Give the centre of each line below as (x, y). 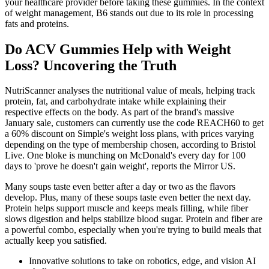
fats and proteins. (37, 23)
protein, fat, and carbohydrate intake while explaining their (115, 101)
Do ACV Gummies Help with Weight (118, 49)
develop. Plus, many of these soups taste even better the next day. (128, 198)
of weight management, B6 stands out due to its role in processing (129, 13)
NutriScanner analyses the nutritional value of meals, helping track (130, 91)
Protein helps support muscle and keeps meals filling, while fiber (126, 208)
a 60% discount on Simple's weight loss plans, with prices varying (129, 134)
